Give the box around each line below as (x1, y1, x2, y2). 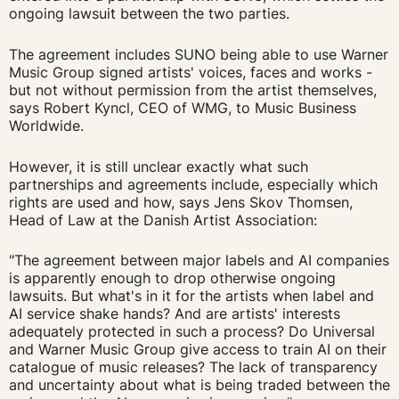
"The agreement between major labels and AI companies (8, 251, 389, 270)
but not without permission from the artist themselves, (8, 80, 377, 99)
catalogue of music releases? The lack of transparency (8, 358, 378, 377)
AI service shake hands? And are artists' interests (8, 305, 340, 323)
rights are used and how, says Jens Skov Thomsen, (8, 192, 353, 211)
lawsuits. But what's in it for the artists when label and (8, 287, 374, 305)
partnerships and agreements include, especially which (8, 175, 378, 193)
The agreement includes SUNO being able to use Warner (8, 45, 388, 63)
